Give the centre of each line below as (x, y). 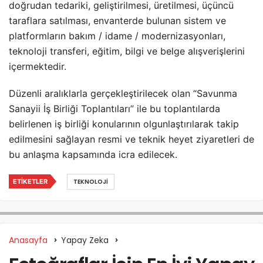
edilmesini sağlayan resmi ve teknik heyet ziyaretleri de (131, 139)
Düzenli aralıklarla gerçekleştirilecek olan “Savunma (123, 93)
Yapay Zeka (85, 240)
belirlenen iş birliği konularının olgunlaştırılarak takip (124, 124)
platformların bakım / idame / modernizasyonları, (117, 36)
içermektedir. (38, 66)
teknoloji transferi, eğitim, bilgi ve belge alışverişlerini (127, 51)
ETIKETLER (30, 181)
